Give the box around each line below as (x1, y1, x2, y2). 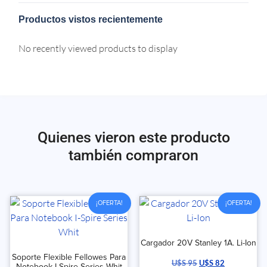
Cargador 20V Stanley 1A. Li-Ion (140, 237, 256, 248)
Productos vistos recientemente (18, 14, 163, 24)
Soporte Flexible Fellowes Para (12, 252, 126, 262)
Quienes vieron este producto (37, 128, 230, 146)
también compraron (69, 146, 198, 164)
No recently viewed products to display (18, 42, 178, 54)
